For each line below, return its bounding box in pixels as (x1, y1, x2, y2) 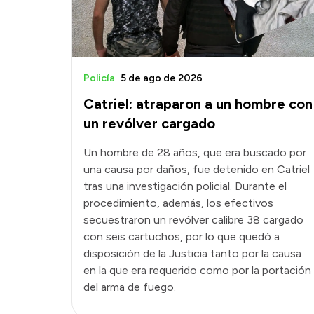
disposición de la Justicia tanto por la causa (83, 247, 301, 261)
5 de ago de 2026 (121, 72, 203, 85)
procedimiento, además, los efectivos (83, 196, 273, 210)
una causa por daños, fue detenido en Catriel (83, 163, 310, 177)
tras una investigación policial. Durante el (83, 179, 287, 193)
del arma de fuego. (83, 280, 176, 294)
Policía (83, 72, 115, 85)
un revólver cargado (83, 115, 215, 132)
